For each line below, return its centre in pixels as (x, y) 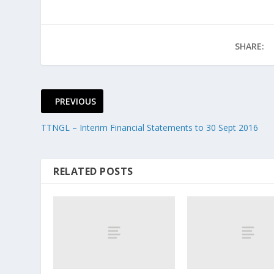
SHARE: (249, 46)
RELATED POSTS (93, 171)
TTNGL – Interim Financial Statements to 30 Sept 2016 (150, 127)
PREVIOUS (76, 101)
